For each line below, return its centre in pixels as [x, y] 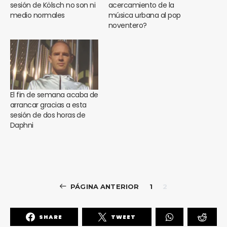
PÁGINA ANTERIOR [105, 187]
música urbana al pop [145, 15]
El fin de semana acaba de [54, 95]
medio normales [37, 15]
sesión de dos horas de [48, 115]
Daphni [22, 125]
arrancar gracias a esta [48, 105]
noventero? [128, 25]
